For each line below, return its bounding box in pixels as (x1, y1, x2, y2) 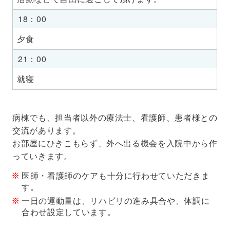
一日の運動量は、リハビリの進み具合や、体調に (22, 194, 210, 206)
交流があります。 (12, 124, 81, 136)
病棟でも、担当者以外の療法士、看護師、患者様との (12, 111, 218, 123)
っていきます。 (12, 149, 72, 162)
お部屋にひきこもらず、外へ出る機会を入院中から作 (12, 137, 218, 149)
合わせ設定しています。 (22, 205, 116, 218)
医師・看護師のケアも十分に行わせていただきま (22, 169, 210, 181)
